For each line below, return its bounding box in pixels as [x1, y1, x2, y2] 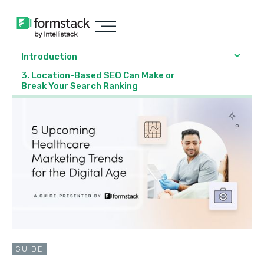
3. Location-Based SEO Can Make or [21, 70, 175, 81]
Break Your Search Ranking [21, 81, 138, 91]
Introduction [21, 51, 77, 62]
